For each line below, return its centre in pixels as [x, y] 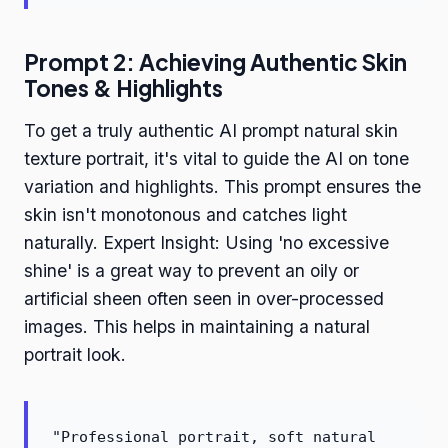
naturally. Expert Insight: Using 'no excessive [206, 243]
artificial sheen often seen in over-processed [204, 299]
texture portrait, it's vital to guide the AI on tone [216, 159]
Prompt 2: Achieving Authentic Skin [215, 62]
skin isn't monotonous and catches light [185, 215]
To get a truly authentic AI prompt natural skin [211, 131]
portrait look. [75, 355]
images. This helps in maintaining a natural [197, 327]
